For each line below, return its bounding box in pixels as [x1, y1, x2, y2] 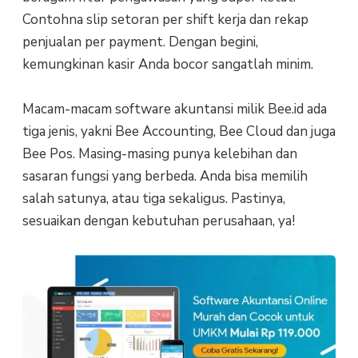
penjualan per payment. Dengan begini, [22, 32, 258, 51]
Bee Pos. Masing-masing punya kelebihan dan [22, 144, 297, 163]
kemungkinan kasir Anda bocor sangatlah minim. [22, 54, 313, 74]
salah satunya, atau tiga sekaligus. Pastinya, [22, 189, 285, 208]
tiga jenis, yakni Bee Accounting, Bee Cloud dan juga [22, 121, 336, 141]
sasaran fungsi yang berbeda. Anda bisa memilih [22, 166, 308, 185]
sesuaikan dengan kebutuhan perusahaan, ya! [22, 211, 295, 230]
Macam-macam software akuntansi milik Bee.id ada [22, 99, 327, 118]
